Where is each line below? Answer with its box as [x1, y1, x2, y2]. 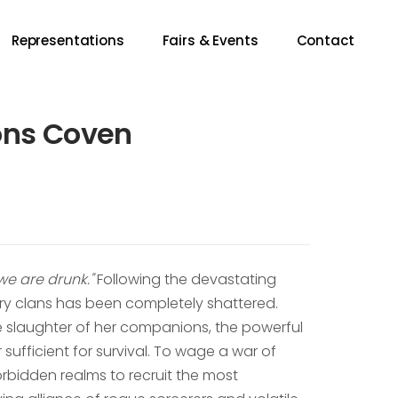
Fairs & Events [162, 31, 259, 51]
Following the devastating [93, 269, 277, 290]
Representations [11, 31, 124, 51]
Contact [296, 31, 354, 51]
